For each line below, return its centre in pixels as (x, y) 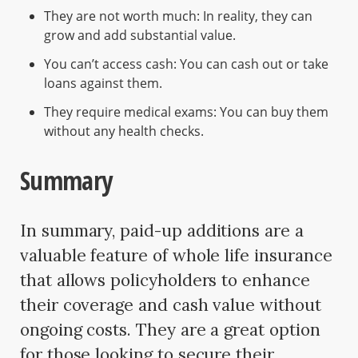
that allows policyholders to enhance (165, 280)
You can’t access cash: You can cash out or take (186, 64)
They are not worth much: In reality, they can (178, 16)
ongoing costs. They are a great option (170, 329)
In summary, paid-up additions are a (162, 230)
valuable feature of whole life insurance (176, 255)
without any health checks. (124, 131)
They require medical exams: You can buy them (186, 111)
